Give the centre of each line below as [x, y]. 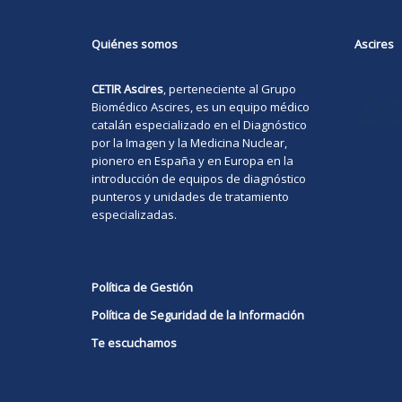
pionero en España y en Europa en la [192, 161]
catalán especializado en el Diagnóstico [199, 125]
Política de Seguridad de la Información [198, 315]
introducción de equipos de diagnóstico [199, 179]
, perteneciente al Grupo [230, 89]
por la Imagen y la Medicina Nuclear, [189, 143]
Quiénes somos [135, 44]
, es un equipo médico [250, 107]
